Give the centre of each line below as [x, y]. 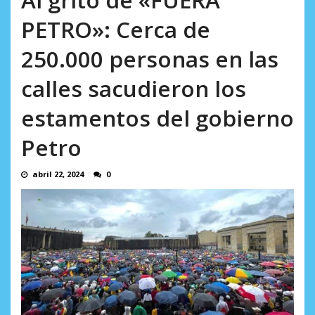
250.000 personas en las [150, 59]
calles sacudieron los [134, 89]
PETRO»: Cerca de [116, 30]
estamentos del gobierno [157, 118]
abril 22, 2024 [58, 174]
